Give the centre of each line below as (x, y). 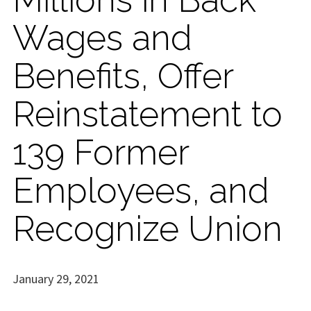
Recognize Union (148, 228)
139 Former (101, 152)
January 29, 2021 (56, 278)
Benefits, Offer (123, 76)
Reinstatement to (148, 114)
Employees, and (141, 190)
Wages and (102, 37)
